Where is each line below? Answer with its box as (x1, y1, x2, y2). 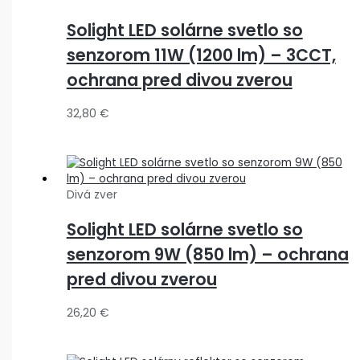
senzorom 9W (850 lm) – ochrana (66, 242, 349, 266)
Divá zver (66, 186, 117, 202)
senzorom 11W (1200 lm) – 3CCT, (66, 43, 336, 67)
